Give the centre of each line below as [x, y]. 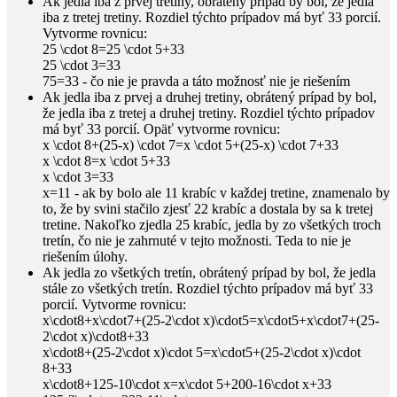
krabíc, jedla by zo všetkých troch [285, 224]
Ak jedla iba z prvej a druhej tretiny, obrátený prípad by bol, [210, 97]
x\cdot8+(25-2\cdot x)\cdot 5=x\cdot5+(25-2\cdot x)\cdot [202, 352]
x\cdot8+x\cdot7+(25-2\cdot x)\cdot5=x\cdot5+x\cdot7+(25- [211, 320]
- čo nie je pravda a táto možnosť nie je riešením [214, 81]
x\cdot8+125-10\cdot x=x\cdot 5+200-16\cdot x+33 [187, 384]
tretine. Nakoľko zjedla [109, 224]
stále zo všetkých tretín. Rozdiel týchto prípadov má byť [201, 288]
